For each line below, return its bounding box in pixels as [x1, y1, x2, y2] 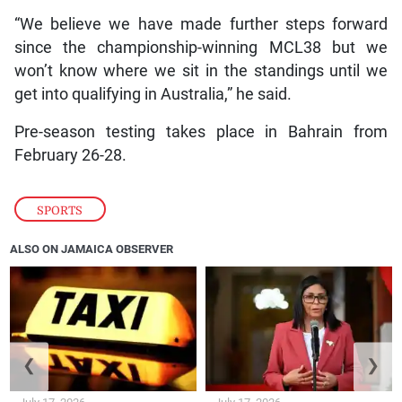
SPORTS [37, 204, 83, 218]
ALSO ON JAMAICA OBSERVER [10, 241, 174, 256]
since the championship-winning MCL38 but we [13, 39, 389, 57]
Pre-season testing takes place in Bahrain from [13, 123, 389, 142]
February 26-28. [13, 146, 127, 165]
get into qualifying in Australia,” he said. [13, 85, 292, 104]
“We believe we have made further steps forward [13, 15, 389, 34]
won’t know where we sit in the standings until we [13, 62, 389, 81]
